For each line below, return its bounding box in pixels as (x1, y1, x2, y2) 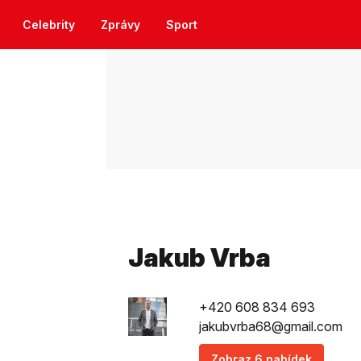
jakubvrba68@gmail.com (198, 318, 342, 334)
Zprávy (101, 18, 140, 31)
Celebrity (23, 18, 75, 31)
